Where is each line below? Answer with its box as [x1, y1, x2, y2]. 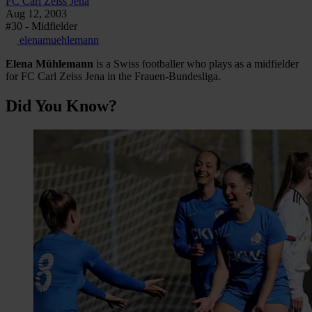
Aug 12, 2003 [6, 8, 67, 20]
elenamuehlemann [17, 34, 99, 47]
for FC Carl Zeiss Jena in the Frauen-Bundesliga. [6, 70, 221, 83]
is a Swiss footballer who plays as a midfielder [93, 58, 299, 70]
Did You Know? [6, 97, 117, 116]
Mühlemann [36, 58, 93, 70]
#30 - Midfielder [6, 20, 77, 33]
